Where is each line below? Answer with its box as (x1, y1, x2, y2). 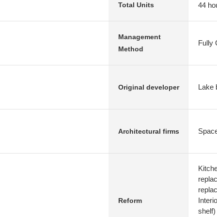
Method (118, 45, 143, 53)
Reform (118, 196, 142, 204)
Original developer (118, 83, 179, 91)
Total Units (118, 1, 154, 9)
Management (118, 33, 161, 41)
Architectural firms (118, 127, 179, 135)
